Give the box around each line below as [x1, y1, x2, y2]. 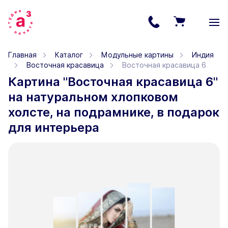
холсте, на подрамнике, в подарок [8, 105, 219, 120]
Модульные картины [101, 50, 174, 59]
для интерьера [8, 120, 99, 135]
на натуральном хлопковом [8, 90, 178, 105]
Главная [8, 50, 37, 59]
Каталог [55, 50, 83, 59]
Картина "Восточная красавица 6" [8, 74, 218, 90]
